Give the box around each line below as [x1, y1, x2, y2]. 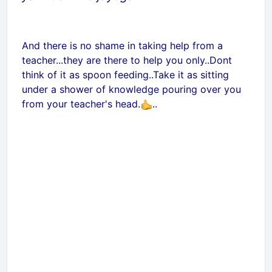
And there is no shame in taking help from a [22, 39, 223, 52]
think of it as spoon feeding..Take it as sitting [22, 69, 229, 81]
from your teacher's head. [22, 98, 140, 110]
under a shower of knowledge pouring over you [22, 83, 241, 95]
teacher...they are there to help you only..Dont [22, 54, 232, 66]
